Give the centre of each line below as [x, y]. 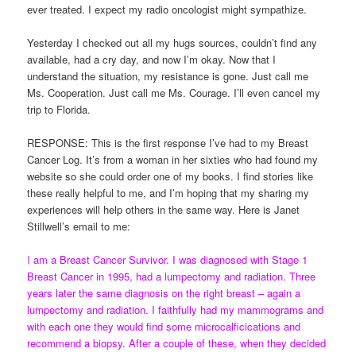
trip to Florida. [59, 109]
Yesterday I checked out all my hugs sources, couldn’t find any [172, 42]
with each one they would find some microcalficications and [164, 327]
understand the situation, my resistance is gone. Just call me [168, 75]
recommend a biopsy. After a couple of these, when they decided [177, 343]
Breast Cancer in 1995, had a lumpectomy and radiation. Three [172, 277]
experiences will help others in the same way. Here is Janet [164, 210]
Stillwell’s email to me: [79, 226]
